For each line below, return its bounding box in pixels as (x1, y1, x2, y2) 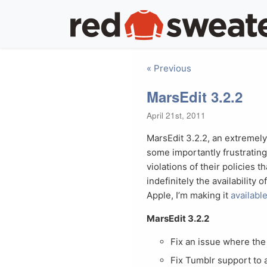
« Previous (147, 63, 191, 74)
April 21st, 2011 (147, 110, 206, 121)
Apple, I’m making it (147, 190, 231, 201)
